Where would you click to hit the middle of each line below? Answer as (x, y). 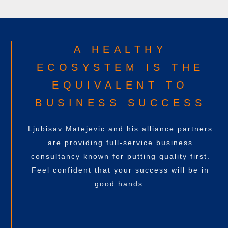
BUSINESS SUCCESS (121, 103)
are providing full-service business (121, 142)
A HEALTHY (120, 49)
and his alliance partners (161, 129)
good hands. (121, 183)
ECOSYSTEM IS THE (120, 67)
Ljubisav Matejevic (68, 129)
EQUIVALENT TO (120, 85)
